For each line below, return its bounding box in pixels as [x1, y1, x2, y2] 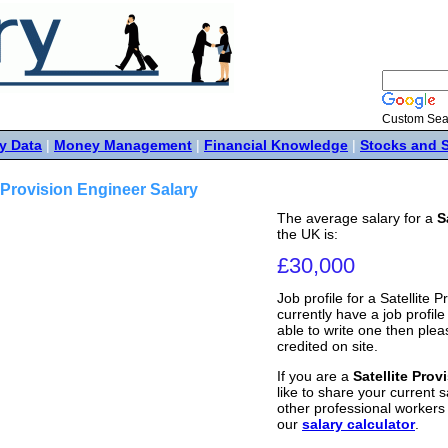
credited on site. [277, 338, 378, 354]
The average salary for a [277, 210, 437, 226]
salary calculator [302, 416, 415, 433]
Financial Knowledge [204, 137, 348, 153]
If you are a [277, 368, 353, 385]
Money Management [54, 137, 192, 153]
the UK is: [277, 226, 338, 242]
